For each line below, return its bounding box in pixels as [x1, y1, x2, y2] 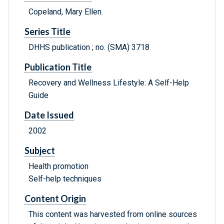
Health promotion [28, 161, 88, 171]
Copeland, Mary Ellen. [28, 7, 103, 17]
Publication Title [24, 61, 91, 73]
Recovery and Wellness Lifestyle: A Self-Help [28, 78, 189, 88]
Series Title [24, 26, 70, 37]
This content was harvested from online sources [28, 209, 197, 219]
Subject [24, 145, 55, 156]
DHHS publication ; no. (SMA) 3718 [28, 42, 149, 52]
